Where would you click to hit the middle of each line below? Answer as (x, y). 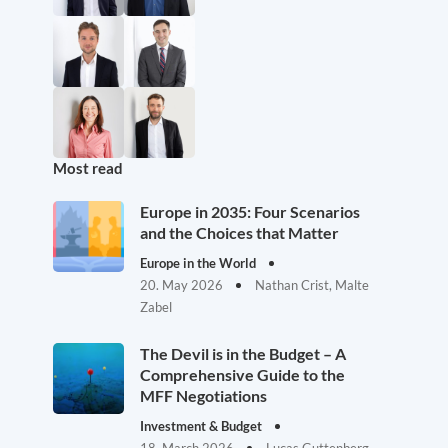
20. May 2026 (183, 285)
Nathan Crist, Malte (312, 285)
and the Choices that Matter (239, 232)
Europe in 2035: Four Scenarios (250, 211)
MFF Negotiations (203, 395)
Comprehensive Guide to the (242, 374)
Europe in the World (199, 263)
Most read (88, 168)
